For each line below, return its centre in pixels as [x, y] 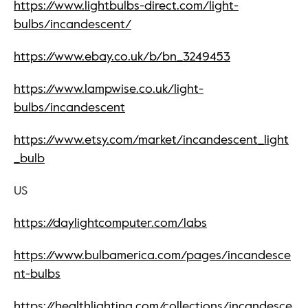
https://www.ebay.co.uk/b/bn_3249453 [122, 57]
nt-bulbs [37, 274]
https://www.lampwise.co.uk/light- [109, 89]
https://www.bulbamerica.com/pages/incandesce [152, 255]
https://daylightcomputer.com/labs [110, 223]
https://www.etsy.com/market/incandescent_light [151, 140]
